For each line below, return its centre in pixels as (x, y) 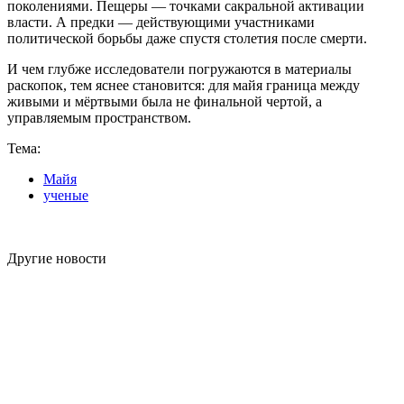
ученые (66, 196)
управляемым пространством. (99, 118)
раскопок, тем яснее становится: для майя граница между (184, 86)
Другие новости (57, 259)
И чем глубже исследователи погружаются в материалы (179, 69)
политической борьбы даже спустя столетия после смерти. (187, 39)
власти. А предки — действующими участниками (161, 23)
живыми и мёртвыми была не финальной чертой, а (165, 102)
